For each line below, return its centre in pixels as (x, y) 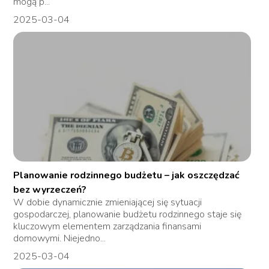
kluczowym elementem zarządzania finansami (107, 227)
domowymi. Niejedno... (60, 239)
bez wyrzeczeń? (50, 190)
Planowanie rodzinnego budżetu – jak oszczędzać (127, 176)
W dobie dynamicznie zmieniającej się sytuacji (108, 203)
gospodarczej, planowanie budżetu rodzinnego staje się (128, 215)
